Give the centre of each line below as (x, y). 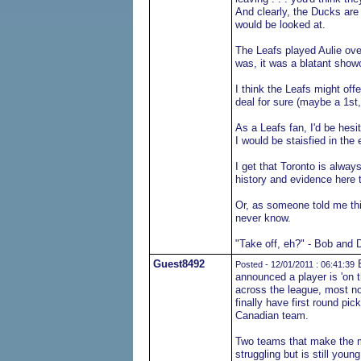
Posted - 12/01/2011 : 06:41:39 (295, 264)
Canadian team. (272, 315)
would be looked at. (280, 25)
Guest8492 (178, 264)
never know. (263, 218)
